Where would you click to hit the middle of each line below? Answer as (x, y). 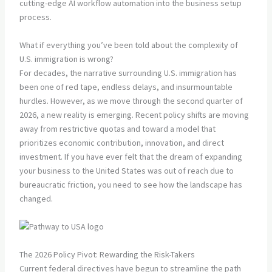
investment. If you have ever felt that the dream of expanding (131, 156)
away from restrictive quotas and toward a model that (117, 128)
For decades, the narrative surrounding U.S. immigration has (128, 73)
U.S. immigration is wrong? (66, 59)
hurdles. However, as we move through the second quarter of (131, 100)
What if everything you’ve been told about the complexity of (128, 45)
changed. (36, 198)
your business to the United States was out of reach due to (126, 170)
